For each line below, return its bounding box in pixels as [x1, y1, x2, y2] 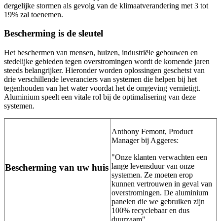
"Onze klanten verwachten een [111, 153, 207, 162]
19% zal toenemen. [4, 10, 63, 19]
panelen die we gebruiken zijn [111, 197, 205, 206]
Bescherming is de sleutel [4, 28, 103, 39]
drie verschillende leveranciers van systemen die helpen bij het [4, 75, 197, 84]
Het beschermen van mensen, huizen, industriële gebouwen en [4, 48, 198, 57]
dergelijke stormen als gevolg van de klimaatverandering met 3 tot [4, 1, 208, 10]
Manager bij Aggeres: [111, 136, 179, 145]
